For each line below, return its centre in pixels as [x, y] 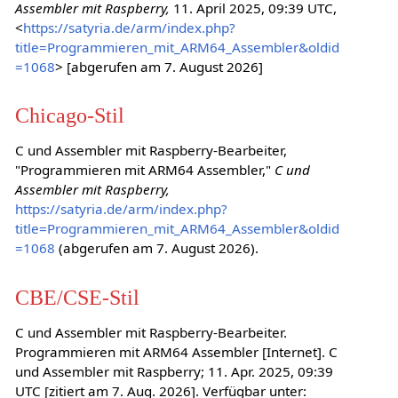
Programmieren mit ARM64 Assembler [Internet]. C [176, 351]
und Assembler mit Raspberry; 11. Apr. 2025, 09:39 [174, 371]
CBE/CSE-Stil [77, 297]
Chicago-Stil [69, 115]
